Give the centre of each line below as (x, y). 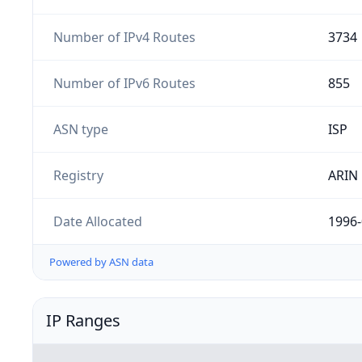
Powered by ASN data (101, 262)
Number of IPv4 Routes (124, 37)
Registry (78, 175)
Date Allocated (97, 221)
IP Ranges (83, 321)
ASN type (80, 129)
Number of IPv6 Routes (124, 83)
